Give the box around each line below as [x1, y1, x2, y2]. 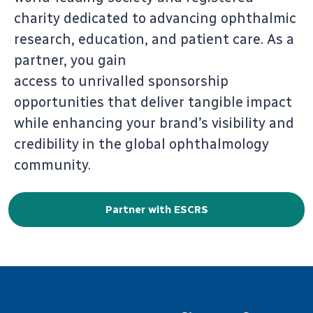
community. [14, 156, 91, 173]
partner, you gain [14, 52, 126, 68]
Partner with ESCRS [105, 203, 208, 216]
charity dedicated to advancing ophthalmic [14, 10, 296, 27]
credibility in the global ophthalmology [14, 136, 269, 152]
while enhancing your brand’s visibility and [14, 115, 294, 131]
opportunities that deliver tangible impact [14, 94, 292, 110]
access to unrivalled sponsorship [14, 73, 228, 89]
